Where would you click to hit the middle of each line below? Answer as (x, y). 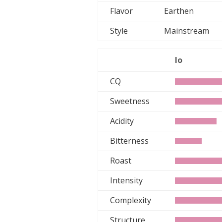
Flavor (122, 11)
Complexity (131, 200)
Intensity (127, 180)
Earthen (182, 11)
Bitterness (130, 141)
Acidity (122, 121)
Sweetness (130, 101)
